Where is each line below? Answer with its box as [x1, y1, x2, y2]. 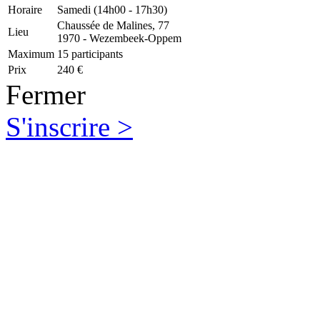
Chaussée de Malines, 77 [57, 19, 169, 32]
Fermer [6, 79, 86, 111]
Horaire [8, 4, 42, 16]
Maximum [8, 48, 54, 61]
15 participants [57, 48, 123, 61]
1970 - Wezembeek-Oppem [57, 32, 181, 45]
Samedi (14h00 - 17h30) [57, 4, 167, 16]
